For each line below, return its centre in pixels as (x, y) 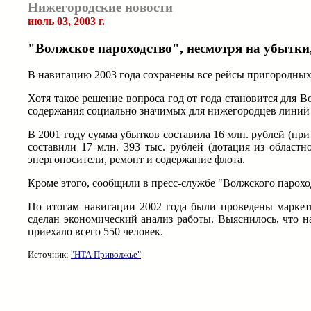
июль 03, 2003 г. (66, 21)
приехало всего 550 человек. (95, 232)
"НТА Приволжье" (106, 255)
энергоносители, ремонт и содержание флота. (136, 160)
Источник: (49, 255)
